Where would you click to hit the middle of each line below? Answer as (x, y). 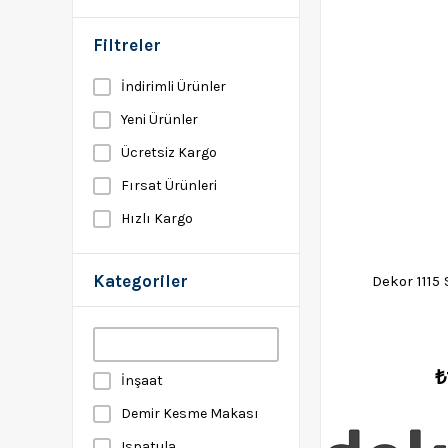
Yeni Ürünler (159, 119)
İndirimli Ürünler (173, 86)
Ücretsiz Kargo (169, 152)
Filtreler (127, 45)
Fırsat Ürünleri (169, 185)
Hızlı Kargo (157, 218)
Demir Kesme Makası (190, 413)
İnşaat (142, 380)
